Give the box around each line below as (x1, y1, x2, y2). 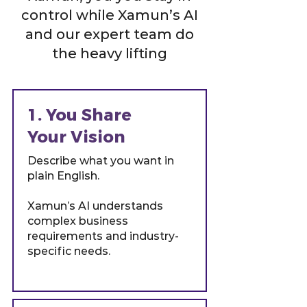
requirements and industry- (27, 230, 179, 243)
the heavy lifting (52, 45, 167, 62)
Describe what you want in (27, 154, 174, 167)
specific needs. (27, 245, 110, 258)
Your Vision (27, 126, 125, 148)
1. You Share (27, 104, 132, 126)
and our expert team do (25, 26, 194, 42)
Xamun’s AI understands (27, 199, 163, 212)
